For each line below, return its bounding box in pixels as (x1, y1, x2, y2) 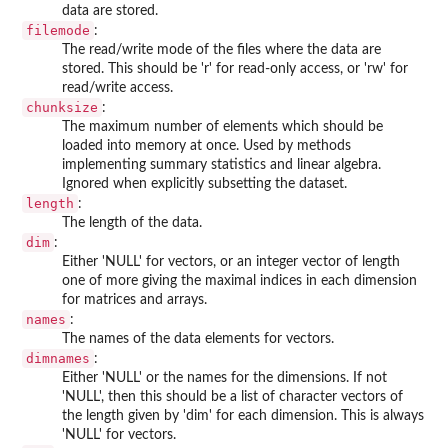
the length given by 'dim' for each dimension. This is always (62, 408, 424, 423)
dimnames (26, 350, 90, 366)
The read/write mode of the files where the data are (62, 42, 381, 57)
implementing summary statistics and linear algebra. (62, 157, 381, 172)
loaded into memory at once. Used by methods (62, 138, 351, 153)
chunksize (26, 99, 98, 115)
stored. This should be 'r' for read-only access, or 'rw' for (62, 61, 408, 76)
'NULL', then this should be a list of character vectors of (62, 389, 403, 404)
